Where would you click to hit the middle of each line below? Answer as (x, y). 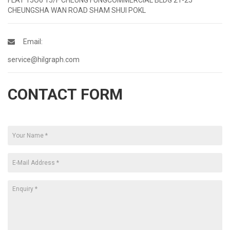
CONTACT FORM (65, 94)
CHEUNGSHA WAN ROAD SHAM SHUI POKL (77, 10)
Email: (33, 41)
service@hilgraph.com (44, 59)
